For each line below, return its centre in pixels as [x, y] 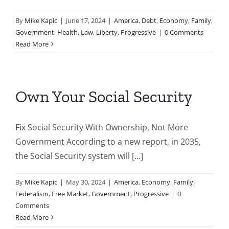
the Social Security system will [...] [79, 156]
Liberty [107, 32]
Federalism [32, 194]
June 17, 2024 [86, 20]
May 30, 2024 [86, 182]
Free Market [70, 194]
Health [67, 32]
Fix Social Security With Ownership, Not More [102, 127]
